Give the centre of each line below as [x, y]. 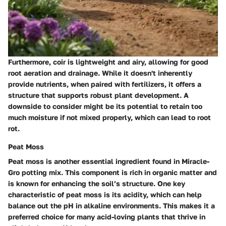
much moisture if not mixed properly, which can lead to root [109, 117]
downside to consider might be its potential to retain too [105, 106]
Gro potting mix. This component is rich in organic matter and [112, 172]
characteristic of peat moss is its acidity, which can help [105, 194]
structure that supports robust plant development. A [98, 95]
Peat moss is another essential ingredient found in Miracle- [109, 161]
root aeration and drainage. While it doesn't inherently [100, 73]
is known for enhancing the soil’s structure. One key [97, 183]
